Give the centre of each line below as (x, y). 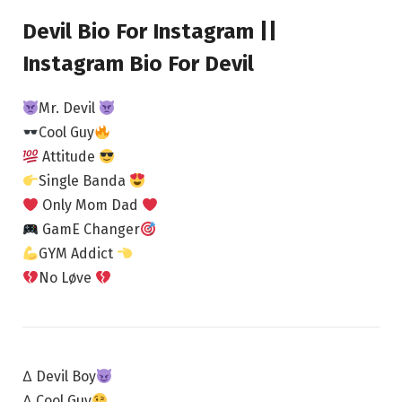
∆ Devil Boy (59, 377)
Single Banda (84, 181)
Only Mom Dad (91, 205)
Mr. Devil (69, 109)
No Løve (67, 278)
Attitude (69, 157)
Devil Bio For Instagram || (150, 32)
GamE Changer (90, 230)
